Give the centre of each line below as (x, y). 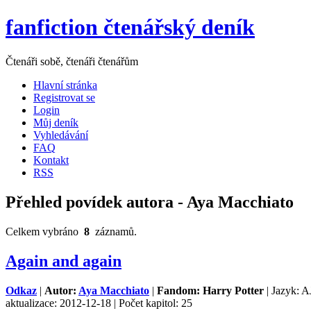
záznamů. (113, 231)
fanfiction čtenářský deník (130, 27)
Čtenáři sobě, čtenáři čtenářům (72, 61)
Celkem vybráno (45, 231)
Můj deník (56, 122)
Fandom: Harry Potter (210, 290)
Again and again (64, 261)
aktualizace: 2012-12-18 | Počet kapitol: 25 (99, 303)
